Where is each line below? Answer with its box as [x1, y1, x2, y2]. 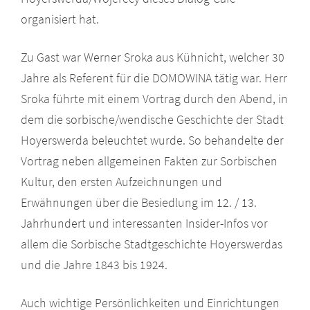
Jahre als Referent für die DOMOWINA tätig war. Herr [21, 69, 287, 86]
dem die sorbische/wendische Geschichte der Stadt [21, 111, 284, 127]
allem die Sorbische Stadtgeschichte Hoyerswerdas [21, 235, 282, 252]
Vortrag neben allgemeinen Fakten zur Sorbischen [21, 152, 277, 169]
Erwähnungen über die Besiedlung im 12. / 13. [21, 194, 257, 210]
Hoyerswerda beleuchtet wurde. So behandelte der [21, 131, 284, 148]
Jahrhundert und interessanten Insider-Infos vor [21, 215, 268, 231]
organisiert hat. [21, 10, 99, 27]
